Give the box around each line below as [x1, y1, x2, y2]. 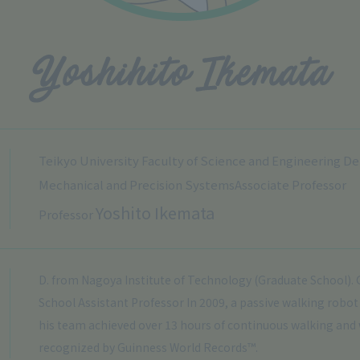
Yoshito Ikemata [96, 201, 215, 224]
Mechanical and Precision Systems [39, 176, 235, 193]
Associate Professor [235, 176, 346, 193]
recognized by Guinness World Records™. [39, 339, 258, 355]
